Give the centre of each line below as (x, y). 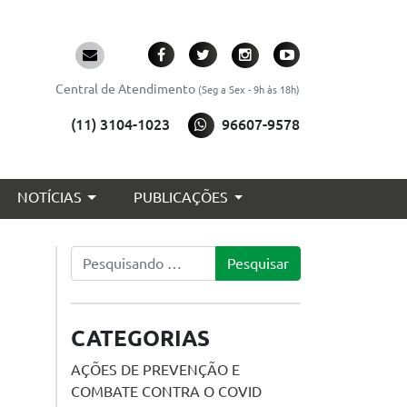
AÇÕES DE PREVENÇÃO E (155, 370)
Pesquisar (101, 256)
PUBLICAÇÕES (181, 197)
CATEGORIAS (140, 338)
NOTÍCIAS (49, 197)
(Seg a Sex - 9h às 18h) (248, 90)
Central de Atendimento (126, 89)
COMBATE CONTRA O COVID (166, 392)
